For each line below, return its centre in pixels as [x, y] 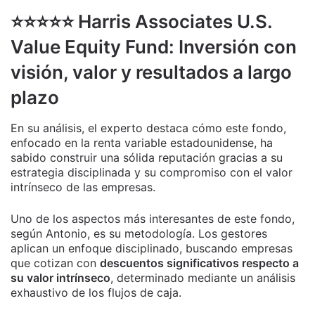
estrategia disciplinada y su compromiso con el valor [152, 173]
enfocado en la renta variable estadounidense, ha [142, 143]
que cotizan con [55, 263]
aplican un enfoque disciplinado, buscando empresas [152, 249]
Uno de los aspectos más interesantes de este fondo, [153, 219]
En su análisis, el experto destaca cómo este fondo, [148, 128]
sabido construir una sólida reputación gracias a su [147, 158]
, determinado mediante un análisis [203, 278]
